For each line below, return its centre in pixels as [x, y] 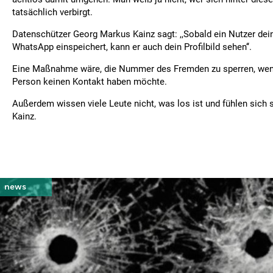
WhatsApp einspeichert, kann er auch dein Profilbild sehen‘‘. [132, 47]
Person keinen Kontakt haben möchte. [90, 82]
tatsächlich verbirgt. [52, 12]
